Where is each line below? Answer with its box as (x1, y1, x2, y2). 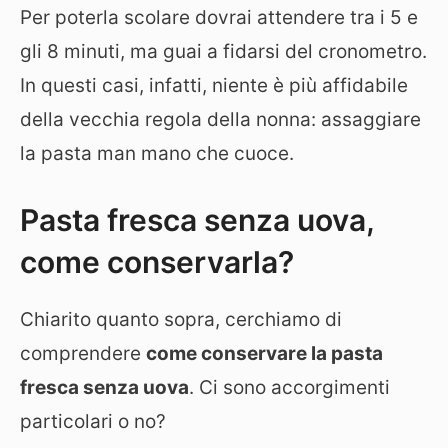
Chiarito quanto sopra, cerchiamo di (20, 308, 342, 331)
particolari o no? (20, 410, 166, 433)
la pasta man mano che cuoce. (20, 141, 294, 165)
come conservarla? (20, 244, 294, 280)
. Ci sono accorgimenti (189, 376, 390, 399)
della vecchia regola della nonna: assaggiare (20, 107, 421, 131)
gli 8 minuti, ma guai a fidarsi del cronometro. (20, 39, 427, 63)
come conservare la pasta (146, 342, 383, 365)
